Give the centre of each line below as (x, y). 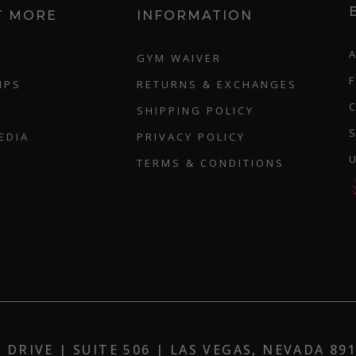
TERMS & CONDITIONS (211, 163)
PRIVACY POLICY (192, 136)
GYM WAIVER (180, 58)
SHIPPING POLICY (196, 110)
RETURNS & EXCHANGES (217, 84)
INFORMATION (195, 15)
